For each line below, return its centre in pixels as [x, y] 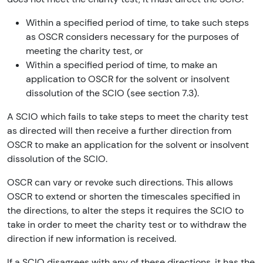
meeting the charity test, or [85, 51]
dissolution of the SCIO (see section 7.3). [112, 93]
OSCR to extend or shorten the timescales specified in [124, 197]
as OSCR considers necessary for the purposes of [132, 37]
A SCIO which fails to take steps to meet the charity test [128, 117]
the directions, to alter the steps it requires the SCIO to [125, 211]
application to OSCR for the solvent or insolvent [128, 79]
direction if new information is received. [92, 239]
